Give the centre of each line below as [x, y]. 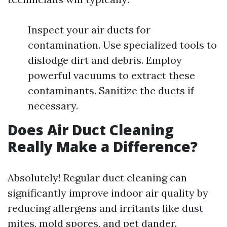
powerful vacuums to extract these [111, 75]
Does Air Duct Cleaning [91, 130]
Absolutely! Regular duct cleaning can [97, 178]
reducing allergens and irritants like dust [105, 208]
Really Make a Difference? [103, 146]
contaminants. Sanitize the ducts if [111, 90]
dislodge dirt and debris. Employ [105, 60]
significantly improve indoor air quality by [108, 193]
